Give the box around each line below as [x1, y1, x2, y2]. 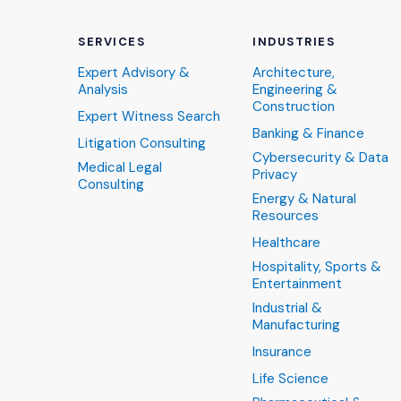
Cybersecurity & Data [252, 149, 388, 166]
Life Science [252, 370, 328, 388]
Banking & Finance [252, 124, 364, 142]
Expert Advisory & [78, 64, 190, 81]
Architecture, [252, 64, 335, 81]
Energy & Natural [252, 190, 356, 208]
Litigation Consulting [78, 134, 206, 152]
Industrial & [252, 299, 322, 317]
